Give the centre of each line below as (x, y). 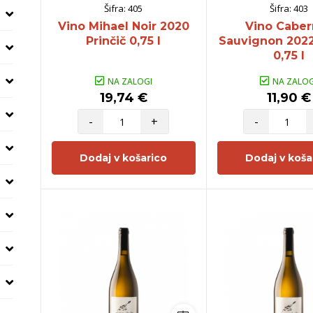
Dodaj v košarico (124, 158)
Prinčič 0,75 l (124, 41)
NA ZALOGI (130, 81)
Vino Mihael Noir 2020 (123, 26)
